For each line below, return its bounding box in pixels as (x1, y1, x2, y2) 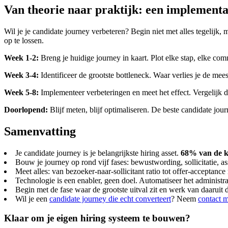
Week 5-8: (4, 88, 39, 97)
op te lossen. (4, 36, 44, 45)
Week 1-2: (4, 53, 39, 62)
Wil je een (15, 194, 49, 203)
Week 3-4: (4, 70, 39, 79)
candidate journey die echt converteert (49, 194, 171, 203)
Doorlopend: (4, 105, 48, 114)
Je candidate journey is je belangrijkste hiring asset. (15, 148, 181, 157)
